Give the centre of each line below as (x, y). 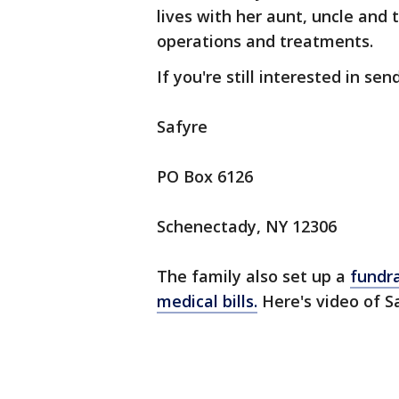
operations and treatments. (265, 41)
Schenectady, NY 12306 (247, 226)
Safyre (182, 126)
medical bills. (207, 301)
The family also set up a (253, 276)
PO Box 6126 (205, 176)
